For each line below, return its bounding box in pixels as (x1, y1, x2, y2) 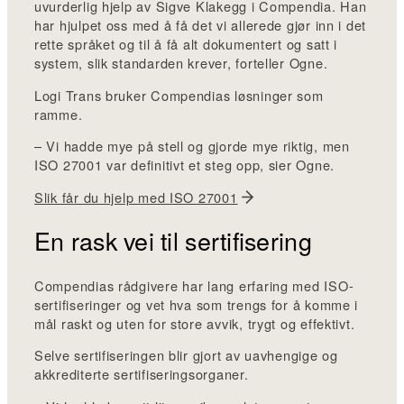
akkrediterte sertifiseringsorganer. (34, 364, 249, 384)
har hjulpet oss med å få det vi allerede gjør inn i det (34, 15, 367, 35)
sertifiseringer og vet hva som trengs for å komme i (34, 294, 359, 314)
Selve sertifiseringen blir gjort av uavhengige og (34, 345, 338, 365)
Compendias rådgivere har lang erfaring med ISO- (34, 275, 354, 295)
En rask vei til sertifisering (34, 223, 312, 259)
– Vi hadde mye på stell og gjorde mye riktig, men (34, 136, 350, 156)
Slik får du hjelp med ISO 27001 (34, 187, 238, 207)
